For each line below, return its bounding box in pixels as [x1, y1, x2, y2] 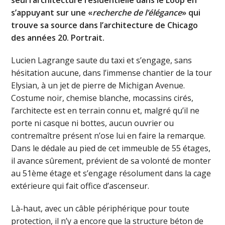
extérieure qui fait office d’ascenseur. [11, 180, 150, 191]
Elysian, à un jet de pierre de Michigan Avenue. [11, 79, 185, 91]
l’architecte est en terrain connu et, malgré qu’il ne [11, 104, 200, 116]
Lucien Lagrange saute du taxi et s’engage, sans [11, 54, 192, 66]
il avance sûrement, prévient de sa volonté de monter [11, 155, 211, 166]
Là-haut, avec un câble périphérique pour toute [11, 202, 190, 214]
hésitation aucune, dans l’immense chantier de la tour [11, 67, 212, 78]
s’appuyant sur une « [11, 7, 93, 18]
